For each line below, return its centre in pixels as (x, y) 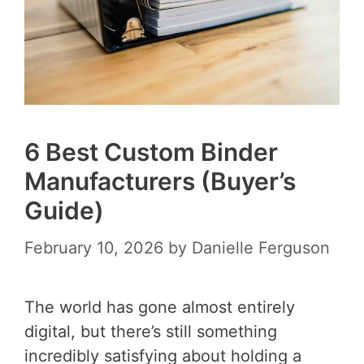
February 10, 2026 (94, 247)
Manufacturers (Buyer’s (160, 181)
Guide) (64, 210)
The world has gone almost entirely (160, 307)
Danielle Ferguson (261, 247)
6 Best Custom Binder (151, 152)
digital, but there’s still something (151, 331)
